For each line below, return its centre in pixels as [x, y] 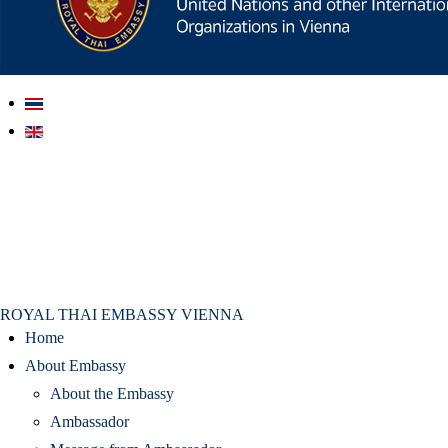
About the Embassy [112, 393]
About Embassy [75, 365]
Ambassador [89, 421]
